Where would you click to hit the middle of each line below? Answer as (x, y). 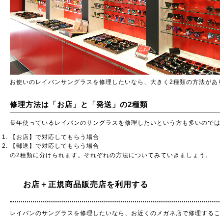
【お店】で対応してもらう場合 (55, 137)
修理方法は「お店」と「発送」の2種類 (79, 104)
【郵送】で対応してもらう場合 (55, 146)
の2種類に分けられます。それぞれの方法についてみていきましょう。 (111, 155)
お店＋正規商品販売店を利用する (82, 184)
